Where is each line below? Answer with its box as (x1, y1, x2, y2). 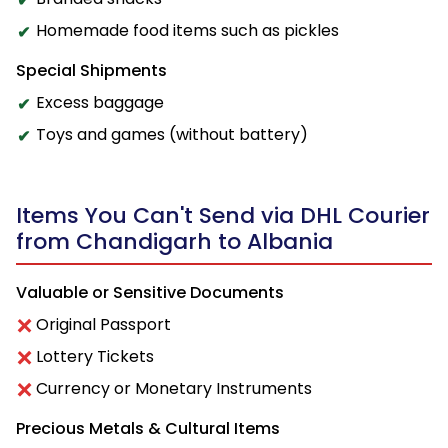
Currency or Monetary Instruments (36, 376, 312, 400)
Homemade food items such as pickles (36, 18, 339, 42)
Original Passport (36, 312, 171, 336)
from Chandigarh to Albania (16, 225, 333, 257)
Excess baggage (36, 90, 164, 114)
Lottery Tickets (36, 344, 154, 368)
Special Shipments (16, 58, 167, 82)
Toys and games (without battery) (36, 122, 308, 146)
